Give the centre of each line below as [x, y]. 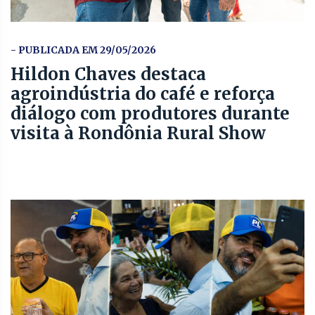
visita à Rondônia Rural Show [138, 133]
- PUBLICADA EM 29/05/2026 [83, 50]
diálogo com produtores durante [150, 113]
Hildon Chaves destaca [108, 74]
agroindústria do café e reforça [143, 94]
